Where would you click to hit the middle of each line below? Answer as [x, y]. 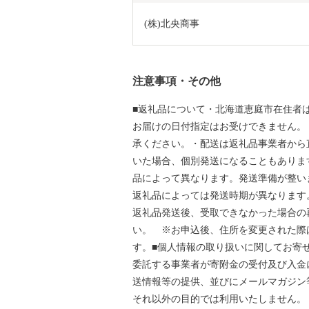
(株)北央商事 [172, 23]
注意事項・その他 [177, 81]
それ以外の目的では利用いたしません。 [219, 299]
